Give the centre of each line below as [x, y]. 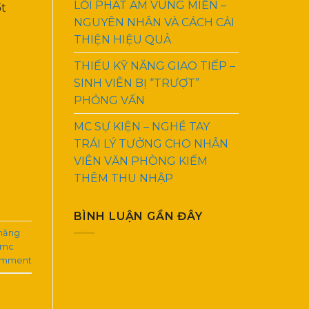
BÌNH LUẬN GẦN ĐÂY [138, 216]
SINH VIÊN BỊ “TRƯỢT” [137, 83]
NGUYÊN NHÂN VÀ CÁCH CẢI [154, 22]
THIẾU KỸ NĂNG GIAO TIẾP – [154, 66]
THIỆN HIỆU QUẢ [122, 39]
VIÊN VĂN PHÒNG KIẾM [141, 161]
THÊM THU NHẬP [123, 178]
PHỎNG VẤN [109, 100]
